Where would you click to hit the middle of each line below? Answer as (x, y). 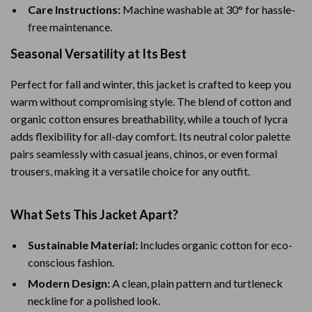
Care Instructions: (74, 9)
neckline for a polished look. (94, 301)
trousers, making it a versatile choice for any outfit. (130, 171)
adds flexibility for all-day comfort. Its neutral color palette (150, 136)
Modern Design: (69, 283)
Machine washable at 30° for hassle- (208, 9)
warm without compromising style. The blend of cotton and (151, 101)
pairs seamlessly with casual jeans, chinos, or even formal (144, 154)
